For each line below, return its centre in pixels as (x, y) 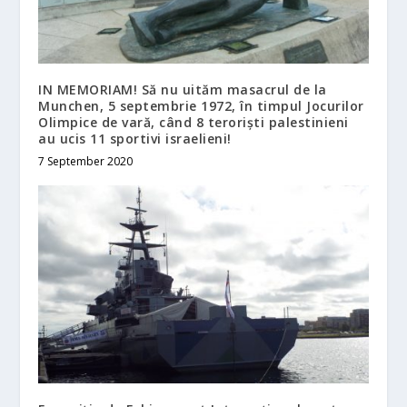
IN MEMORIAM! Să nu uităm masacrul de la (183, 89)
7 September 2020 (86, 161)
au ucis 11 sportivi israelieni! (135, 138)
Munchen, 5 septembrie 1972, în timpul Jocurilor (201, 105)
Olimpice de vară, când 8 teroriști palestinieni (194, 122)
